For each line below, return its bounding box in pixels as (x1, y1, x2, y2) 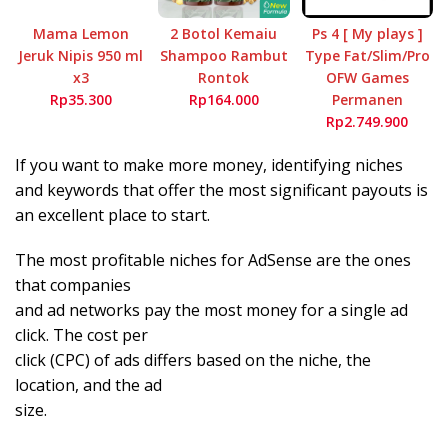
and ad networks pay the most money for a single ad (15, 299, 408, 322)
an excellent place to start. (15, 204, 210, 227)
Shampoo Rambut (159, 46, 288, 66)
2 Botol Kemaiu (170, 24, 278, 44)
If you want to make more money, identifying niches (15, 154, 403, 177)
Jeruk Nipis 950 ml (18, 46, 144, 66)
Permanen (331, 90, 403, 110)
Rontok (198, 68, 250, 88)
